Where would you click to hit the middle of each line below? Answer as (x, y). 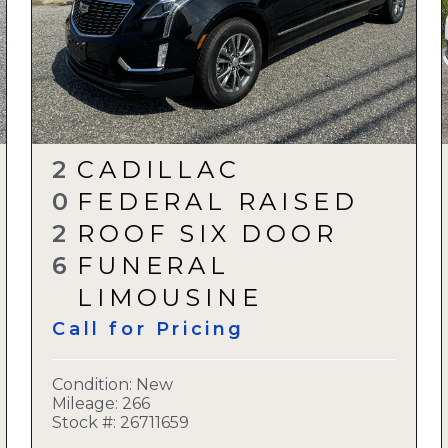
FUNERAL (153, 265)
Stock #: (84, 423)
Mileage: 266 (101, 404)
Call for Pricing (148, 329)
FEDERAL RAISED (218, 201)
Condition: (94, 385)
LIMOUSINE (170, 297)
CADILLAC (159, 169)
